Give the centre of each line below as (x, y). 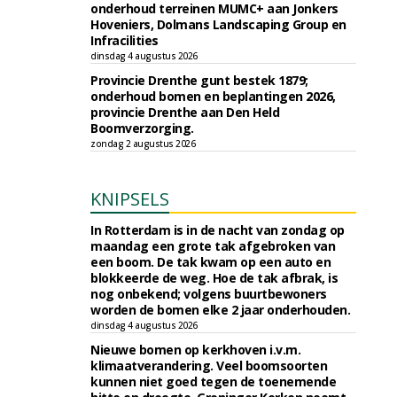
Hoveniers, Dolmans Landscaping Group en (218, 24)
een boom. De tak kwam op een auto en (210, 262)
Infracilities (125, 40)
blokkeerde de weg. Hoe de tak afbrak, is (214, 278)
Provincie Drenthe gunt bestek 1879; (199, 80)
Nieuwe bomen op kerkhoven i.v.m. (195, 350)
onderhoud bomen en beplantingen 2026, (213, 96)
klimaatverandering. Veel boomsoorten (209, 366)
